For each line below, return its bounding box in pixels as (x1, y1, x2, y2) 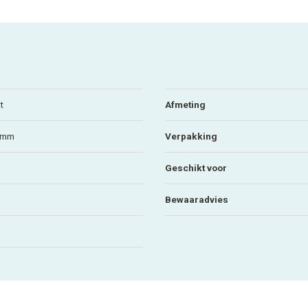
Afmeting (165, 98, 206, 110)
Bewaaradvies (165, 193, 228, 205)
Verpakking (165, 130, 217, 142)
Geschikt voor (165, 162, 227, 173)
